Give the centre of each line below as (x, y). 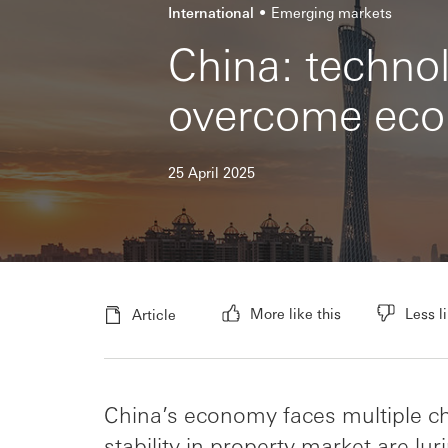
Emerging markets (331, 11)
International (211, 11)
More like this (295, 312)
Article (154, 313)
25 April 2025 (211, 171)
